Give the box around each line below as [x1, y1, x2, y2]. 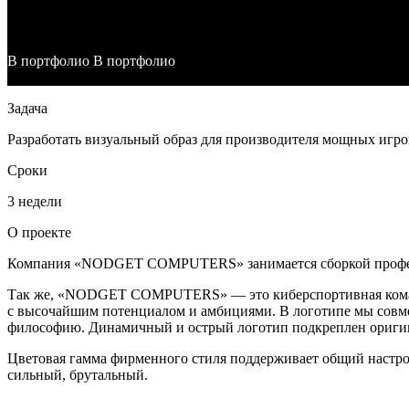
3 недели [7, 194, 62, 209]
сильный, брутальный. [7, 367, 148, 383]
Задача [7, 100, 47, 116]
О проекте [7, 225, 71, 240]
